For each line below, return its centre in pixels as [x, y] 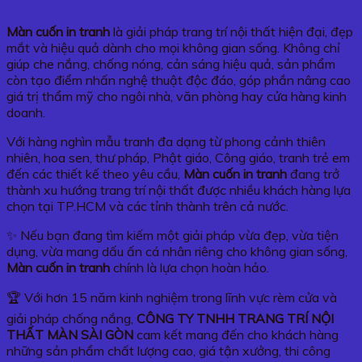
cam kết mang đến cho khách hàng [236, 334]
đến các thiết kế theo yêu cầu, [95, 173]
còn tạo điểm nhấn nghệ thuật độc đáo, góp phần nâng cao [179, 80]
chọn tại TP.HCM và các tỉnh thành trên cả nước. [147, 206]
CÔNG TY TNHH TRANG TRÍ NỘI [235, 318]
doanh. [26, 112]
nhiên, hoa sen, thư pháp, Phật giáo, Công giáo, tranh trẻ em [178, 157]
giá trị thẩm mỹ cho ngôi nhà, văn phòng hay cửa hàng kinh [177, 96]
